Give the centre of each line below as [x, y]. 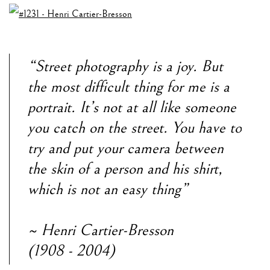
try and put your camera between [126, 149]
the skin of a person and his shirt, [125, 169]
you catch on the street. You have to [135, 128]
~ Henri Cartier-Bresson [101, 231]
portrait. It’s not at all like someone [132, 108]
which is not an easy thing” [108, 190]
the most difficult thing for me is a [129, 87]
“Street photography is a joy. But [125, 67]
